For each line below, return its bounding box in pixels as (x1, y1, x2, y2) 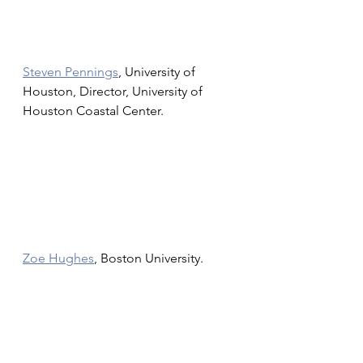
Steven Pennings (23, 64, 118, 79)
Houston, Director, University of (23, 83, 206, 99)
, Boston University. (94, 250, 203, 266)
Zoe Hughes (23, 250, 94, 266)
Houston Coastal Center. (23, 103, 167, 118)
